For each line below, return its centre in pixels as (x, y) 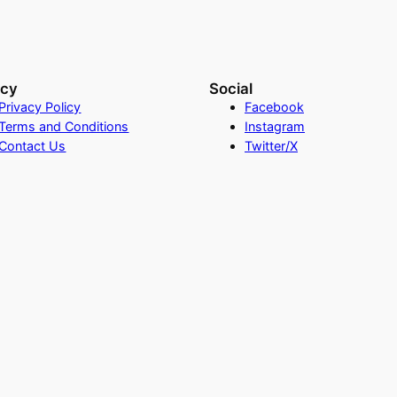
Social (230, 88)
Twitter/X (271, 145)
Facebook (274, 106)
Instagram (274, 126)
